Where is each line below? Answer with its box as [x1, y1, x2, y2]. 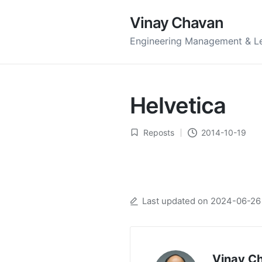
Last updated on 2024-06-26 [142, 196, 261, 206]
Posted [129, 133, 156, 143]
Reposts [143, 127, 174, 137]
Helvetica [130, 92, 226, 119]
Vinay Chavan [130, 13, 223, 32]
